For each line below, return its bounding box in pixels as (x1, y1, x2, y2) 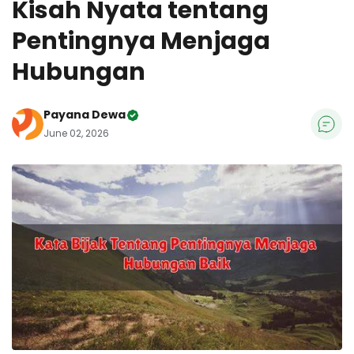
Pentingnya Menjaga (12, 24, 270, 58)
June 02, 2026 (43, 126, 109, 140)
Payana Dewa (43, 107, 126, 122)
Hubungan (12, 55, 145, 88)
